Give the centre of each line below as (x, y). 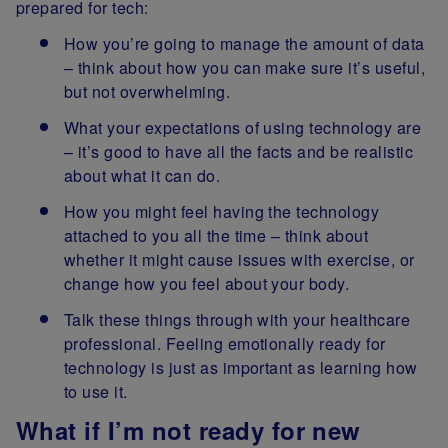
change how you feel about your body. (207, 283)
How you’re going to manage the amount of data (244, 43)
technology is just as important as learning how (241, 367)
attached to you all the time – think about (216, 235)
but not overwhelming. (147, 91)
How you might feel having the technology (222, 211)
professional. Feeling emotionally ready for (225, 343)
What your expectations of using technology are (243, 127)
